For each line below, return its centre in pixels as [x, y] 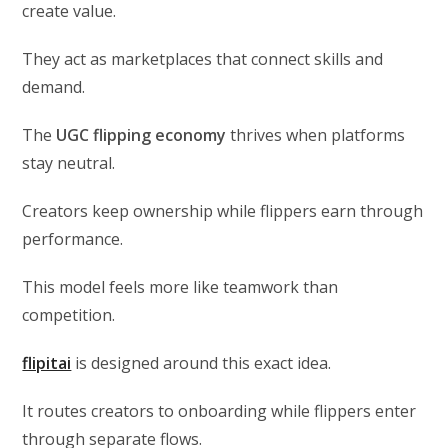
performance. [73, 238]
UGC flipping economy [141, 134]
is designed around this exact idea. [201, 362]
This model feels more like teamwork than [180, 286]
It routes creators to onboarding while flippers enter [219, 410]
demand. [54, 86]
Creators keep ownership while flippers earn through [223, 210]
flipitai [47, 362]
